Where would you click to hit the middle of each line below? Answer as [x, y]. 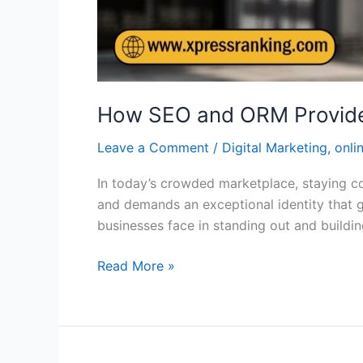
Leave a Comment [153, 147]
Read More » [136, 266]
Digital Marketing [275, 147]
